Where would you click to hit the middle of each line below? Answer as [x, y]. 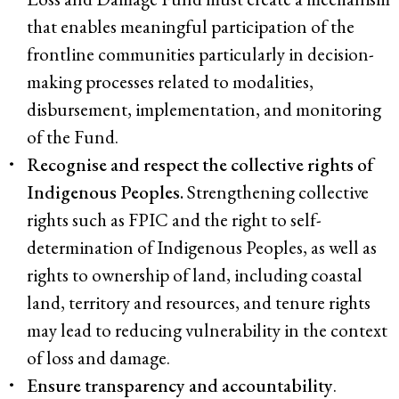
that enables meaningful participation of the [191, 27]
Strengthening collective [276, 192]
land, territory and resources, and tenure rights [199, 303]
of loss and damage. [98, 358]
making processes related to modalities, [170, 82]
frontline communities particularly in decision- [200, 54]
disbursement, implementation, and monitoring [204, 110]
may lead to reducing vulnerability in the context [207, 330]
